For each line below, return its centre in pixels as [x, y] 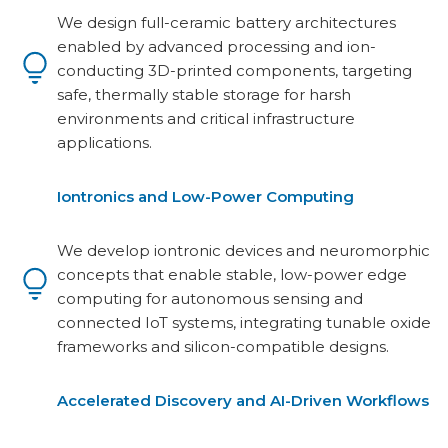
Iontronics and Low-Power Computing [205, 196]
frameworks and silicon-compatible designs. [223, 346]
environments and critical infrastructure [206, 118]
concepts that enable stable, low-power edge [232, 274]
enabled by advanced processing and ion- [216, 46]
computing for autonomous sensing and [210, 298]
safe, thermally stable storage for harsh [204, 94]
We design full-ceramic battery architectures [226, 22]
